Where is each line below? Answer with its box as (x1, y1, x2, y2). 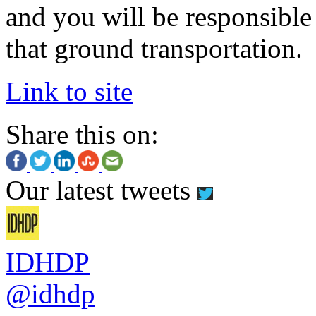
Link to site (6, 75, 133, 107)
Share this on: (6, 119, 159, 150)
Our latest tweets (6, 174, 197, 205)
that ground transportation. (6, 32, 303, 63)
